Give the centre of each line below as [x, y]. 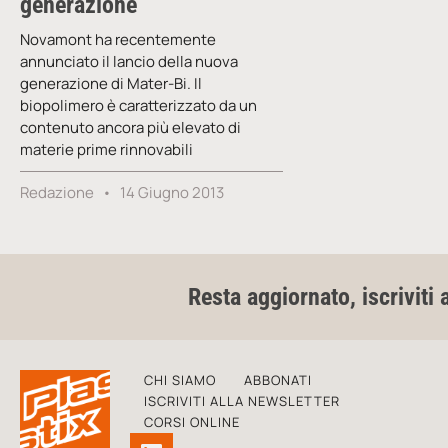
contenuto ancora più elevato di [130, 127]
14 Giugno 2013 [170, 192]
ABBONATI [278, 379]
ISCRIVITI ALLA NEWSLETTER [242, 400]
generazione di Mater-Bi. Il [111, 83]
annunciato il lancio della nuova [129, 61]
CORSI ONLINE [192, 421]
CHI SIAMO [180, 379]
